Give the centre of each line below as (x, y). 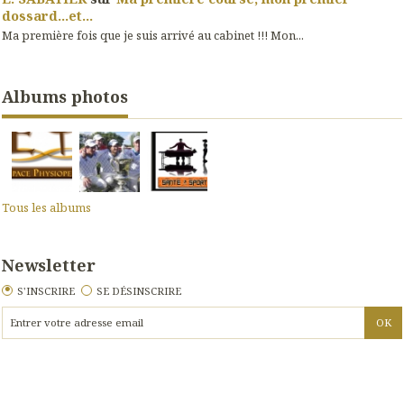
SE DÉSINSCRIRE (139, 290)
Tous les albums (46, 208)
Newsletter (49, 266)
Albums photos (65, 96)
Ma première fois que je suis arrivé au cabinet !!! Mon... (153, 36)
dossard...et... (47, 15)
